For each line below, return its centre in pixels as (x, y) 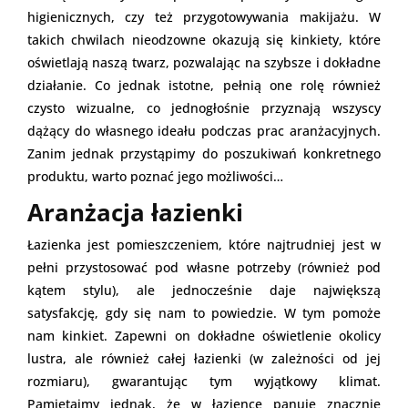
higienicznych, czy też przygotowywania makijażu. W (204, 16)
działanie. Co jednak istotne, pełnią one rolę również (204, 85)
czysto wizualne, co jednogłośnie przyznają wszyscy (204, 107)
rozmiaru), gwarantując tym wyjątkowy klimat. (204, 381)
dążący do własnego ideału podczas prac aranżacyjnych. (204, 130)
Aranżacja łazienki (135, 212)
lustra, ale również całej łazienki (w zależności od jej (204, 358)
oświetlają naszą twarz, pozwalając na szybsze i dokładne (204, 62)
